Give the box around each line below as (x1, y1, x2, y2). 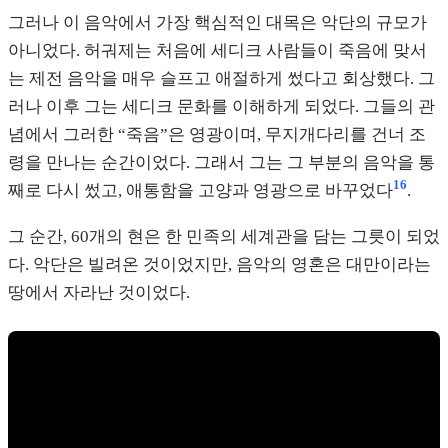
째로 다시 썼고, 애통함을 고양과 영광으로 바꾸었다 (8, 181, 393, 201)
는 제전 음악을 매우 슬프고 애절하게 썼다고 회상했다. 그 (8, 69, 435, 89)
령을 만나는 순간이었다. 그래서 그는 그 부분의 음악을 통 (8, 153, 435, 173)
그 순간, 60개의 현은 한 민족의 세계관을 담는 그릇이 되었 (8, 226, 440, 246)
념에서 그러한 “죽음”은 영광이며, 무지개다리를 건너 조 (8, 125, 426, 145)
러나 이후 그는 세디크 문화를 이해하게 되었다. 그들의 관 (8, 97, 435, 117)
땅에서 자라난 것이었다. (8, 282, 190, 302)
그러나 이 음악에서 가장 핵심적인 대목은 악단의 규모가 (8, 13, 427, 33)
